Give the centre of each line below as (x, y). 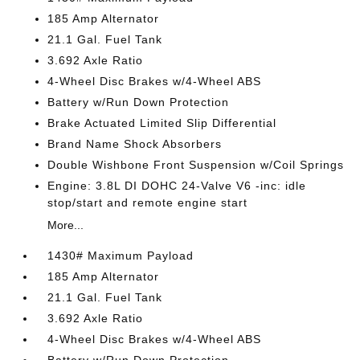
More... (66, 225)
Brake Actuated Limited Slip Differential (162, 123)
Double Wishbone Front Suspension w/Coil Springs (196, 165)
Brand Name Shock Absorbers (135, 144)
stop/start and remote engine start (148, 202)
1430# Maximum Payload (121, 256)
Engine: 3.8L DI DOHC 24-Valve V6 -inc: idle (177, 186)
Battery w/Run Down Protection (139, 102)
